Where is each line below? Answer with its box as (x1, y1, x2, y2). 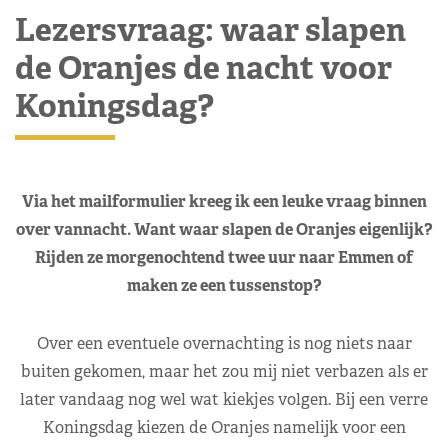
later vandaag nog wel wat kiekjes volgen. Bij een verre (20, 388, 428, 410)
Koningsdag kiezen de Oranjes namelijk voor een (42, 416, 406, 438)
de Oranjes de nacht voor (15, 46, 392, 88)
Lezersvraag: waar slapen (15, 8, 406, 50)
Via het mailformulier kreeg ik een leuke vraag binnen (21, 190, 427, 212)
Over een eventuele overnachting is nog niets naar (36, 332, 412, 354)
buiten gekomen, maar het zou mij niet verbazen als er (20, 360, 428, 382)
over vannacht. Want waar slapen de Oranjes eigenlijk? (16, 218, 432, 240)
